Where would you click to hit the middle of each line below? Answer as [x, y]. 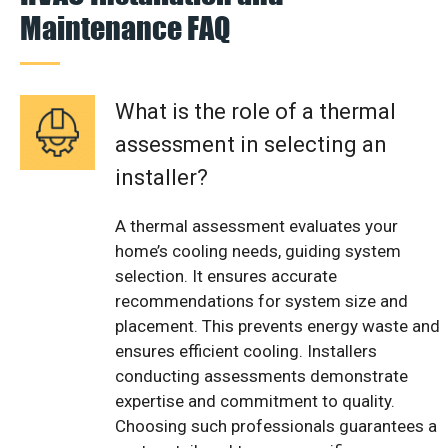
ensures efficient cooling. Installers [246, 350]
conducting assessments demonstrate [261, 375]
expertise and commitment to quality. [255, 400]
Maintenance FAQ [125, 27]
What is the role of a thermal [255, 111]
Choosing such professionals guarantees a [276, 425]
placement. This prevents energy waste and [277, 325]
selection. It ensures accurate [226, 275]
